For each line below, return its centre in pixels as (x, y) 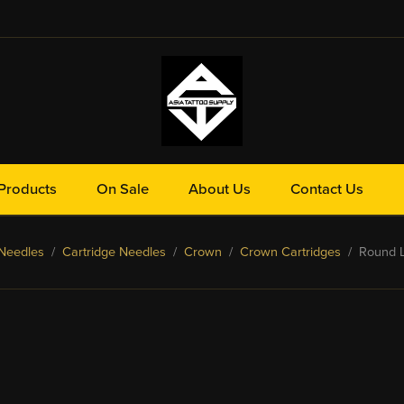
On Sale (123, 189)
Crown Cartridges (290, 252)
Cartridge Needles (114, 252)
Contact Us (327, 189)
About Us (220, 189)
